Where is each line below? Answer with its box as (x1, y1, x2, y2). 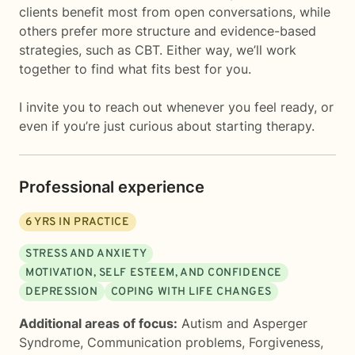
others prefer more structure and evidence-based (19, 23, 316, 39)
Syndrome (19, 334, 80, 350)
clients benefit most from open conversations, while (19, 4, 330, 20)
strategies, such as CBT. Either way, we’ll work (19, 42, 296, 58)
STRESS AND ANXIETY (25, 247, 147, 261)
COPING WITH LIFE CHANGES (110, 285, 273, 299)
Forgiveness (249, 334, 320, 350)
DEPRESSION (25, 285, 98, 299)
